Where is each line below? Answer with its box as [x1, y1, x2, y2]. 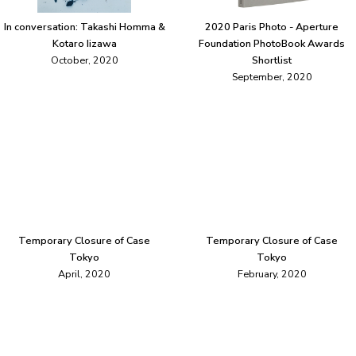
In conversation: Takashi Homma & [3, 20, 165, 34]
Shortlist [252, 53, 292, 68]
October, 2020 [50, 53, 118, 68]
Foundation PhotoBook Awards [199, 37, 345, 51]
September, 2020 [231, 70, 312, 84]
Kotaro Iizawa [52, 37, 117, 51]
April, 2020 [58, 267, 110, 281]
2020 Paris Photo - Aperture [205, 20, 339, 34]
